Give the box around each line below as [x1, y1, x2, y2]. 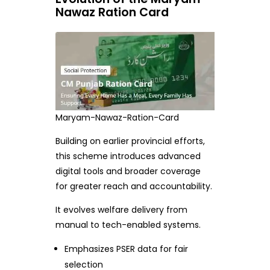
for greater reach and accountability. [55, 180, 212, 193]
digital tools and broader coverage [55, 165, 201, 178]
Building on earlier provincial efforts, [55, 135, 205, 148]
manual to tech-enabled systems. [55, 219, 201, 231]
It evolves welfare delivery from [55, 204, 187, 216]
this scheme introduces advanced [55, 150, 201, 163]
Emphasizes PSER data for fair [64, 243, 189, 256]
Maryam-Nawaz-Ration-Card [55, 111, 179, 124]
